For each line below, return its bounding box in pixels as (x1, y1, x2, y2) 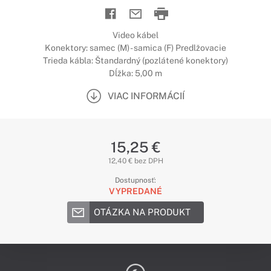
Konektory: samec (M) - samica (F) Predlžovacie (45, 43, 226, 53)
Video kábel (113, 30, 158, 40)
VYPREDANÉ (109, 186, 162, 196)
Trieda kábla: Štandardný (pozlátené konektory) (43, 56, 228, 65)
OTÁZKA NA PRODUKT (94, 207, 191, 217)
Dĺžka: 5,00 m (109, 68, 162, 78)
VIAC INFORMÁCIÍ (108, 90, 184, 101)
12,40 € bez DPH (108, 157, 163, 165)
